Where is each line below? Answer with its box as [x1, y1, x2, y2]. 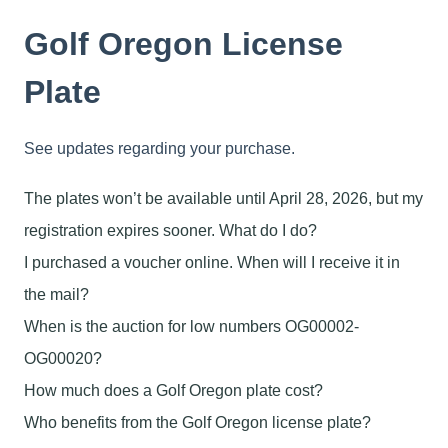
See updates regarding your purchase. [24, 140, 295, 158]
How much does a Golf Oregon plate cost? [24, 381, 323, 399]
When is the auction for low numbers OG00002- [24, 317, 359, 335]
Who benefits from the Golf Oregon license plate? [24, 413, 371, 431]
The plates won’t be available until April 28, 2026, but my [24, 189, 423, 207]
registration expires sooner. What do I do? [24, 221, 317, 239]
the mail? [24, 285, 89, 303]
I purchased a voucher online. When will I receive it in [24, 253, 400, 271]
